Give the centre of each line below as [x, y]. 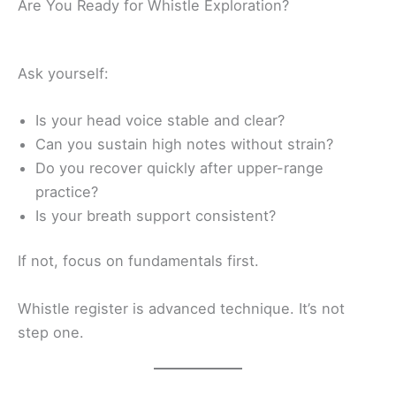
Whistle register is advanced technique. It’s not [181, 308]
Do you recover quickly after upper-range [179, 168]
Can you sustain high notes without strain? [184, 144]
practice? [67, 191]
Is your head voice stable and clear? [160, 120]
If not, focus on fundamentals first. [138, 261]
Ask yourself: [63, 73]
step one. [51, 332]
